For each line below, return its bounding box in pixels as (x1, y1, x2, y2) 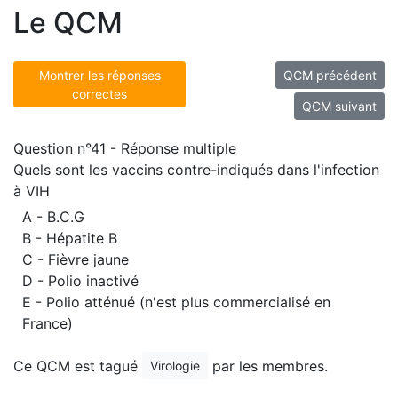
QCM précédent (283, 68, 377, 83)
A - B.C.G (22, 208, 84, 226)
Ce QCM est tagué (13, 356, 142, 375)
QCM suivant (302, 99, 377, 114)
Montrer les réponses (38, 68, 161, 83)
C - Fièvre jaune (22, 251, 129, 268)
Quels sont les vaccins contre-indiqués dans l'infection (13, 161, 379, 179)
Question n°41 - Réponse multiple (13, 139, 236, 157)
